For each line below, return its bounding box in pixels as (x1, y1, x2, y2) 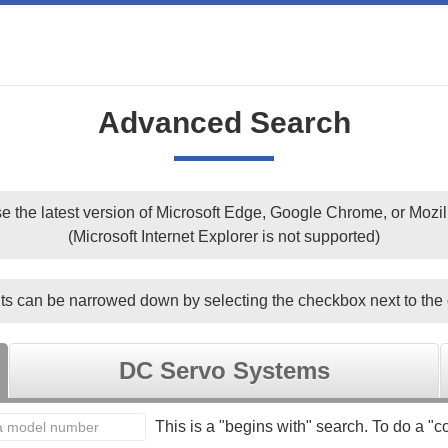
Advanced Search (97, 106, 351, 139)
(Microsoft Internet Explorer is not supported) (68, 228, 380, 245)
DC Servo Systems (118, 357, 330, 384)
